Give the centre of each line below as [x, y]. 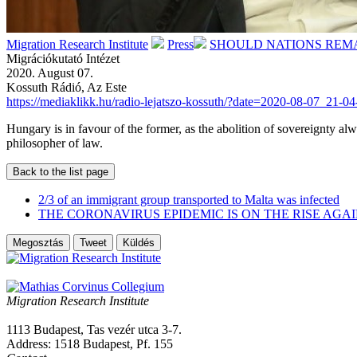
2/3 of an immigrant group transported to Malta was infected [189, 199]
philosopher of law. [55, 143]
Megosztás [38, 242]
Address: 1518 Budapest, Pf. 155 [90, 343]
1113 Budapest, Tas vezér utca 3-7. [94, 329]
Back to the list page [61, 171]
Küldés [139, 242]
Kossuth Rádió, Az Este [67, 87]
